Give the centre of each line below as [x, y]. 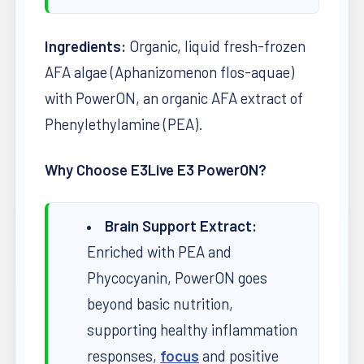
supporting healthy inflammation [192, 330]
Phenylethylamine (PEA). [124, 124]
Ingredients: [85, 46]
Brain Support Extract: [181, 226]
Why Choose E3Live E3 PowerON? [156, 170]
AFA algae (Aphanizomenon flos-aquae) [169, 72]
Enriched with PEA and [159, 252]
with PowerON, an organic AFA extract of [174, 98]
